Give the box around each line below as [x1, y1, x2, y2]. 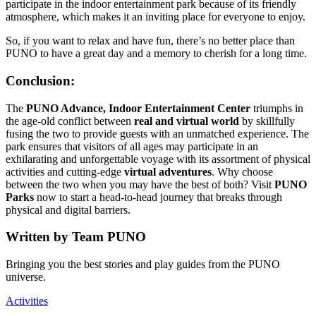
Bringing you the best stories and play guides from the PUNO [6, 258, 280, 271]
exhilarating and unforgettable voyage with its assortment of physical [6, 152, 310, 165]
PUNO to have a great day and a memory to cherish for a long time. [6, 47, 310, 60]
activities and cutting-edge [6, 165, 124, 178]
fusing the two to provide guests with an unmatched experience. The [6, 127, 309, 140]
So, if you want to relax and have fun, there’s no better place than [6, 35, 295, 47]
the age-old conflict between [6, 114, 134, 127]
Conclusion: [6, 73, 75, 88]
